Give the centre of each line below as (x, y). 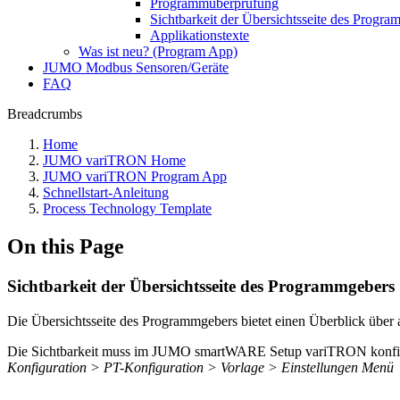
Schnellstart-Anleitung (106, 192)
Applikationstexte (200, 35)
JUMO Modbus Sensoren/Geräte (136, 67)
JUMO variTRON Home (114, 160)
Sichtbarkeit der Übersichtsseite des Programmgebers (201, 286)
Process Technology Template (127, 208)
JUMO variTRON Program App (135, 176)
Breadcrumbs (45, 114)
